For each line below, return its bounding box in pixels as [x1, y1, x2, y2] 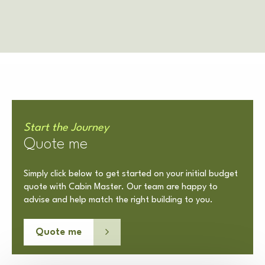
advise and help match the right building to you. [24, 196, 213, 205]
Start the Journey [24, 122, 109, 134]
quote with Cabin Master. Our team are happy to [24, 183, 218, 192]
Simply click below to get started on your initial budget [24, 170, 238, 179]
